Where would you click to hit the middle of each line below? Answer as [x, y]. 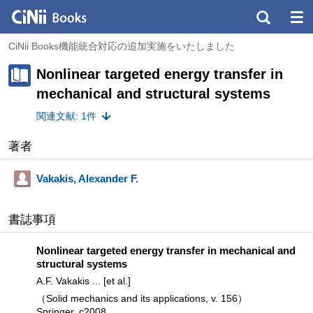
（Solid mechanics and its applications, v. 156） [142, 298]
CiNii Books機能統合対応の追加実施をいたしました [122, 46]
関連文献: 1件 [66, 116]
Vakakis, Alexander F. [87, 178]
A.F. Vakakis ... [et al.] [83, 281]
